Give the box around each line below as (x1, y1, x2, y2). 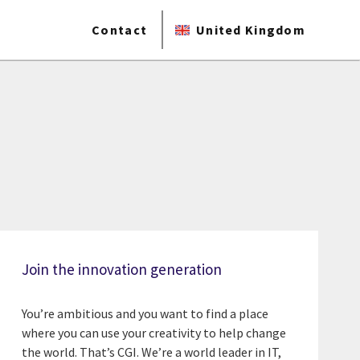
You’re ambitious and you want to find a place (21, 305, 268, 321)
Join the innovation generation (21, 260, 222, 279)
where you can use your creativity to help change (21, 325, 286, 341)
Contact (92, 22, 148, 38)
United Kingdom (196, 22, 305, 38)
